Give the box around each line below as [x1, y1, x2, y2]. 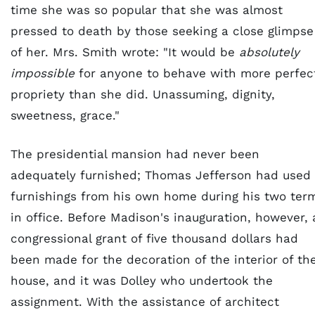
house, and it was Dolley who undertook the [11, 274, 273, 288]
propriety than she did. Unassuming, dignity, [11, 87, 275, 101]
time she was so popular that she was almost [11, 3, 283, 17]
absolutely [239, 45, 300, 59]
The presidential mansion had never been [11, 147, 259, 161]
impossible [11, 66, 75, 80]
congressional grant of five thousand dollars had [11, 231, 298, 245]
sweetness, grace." [11, 108, 120, 122]
